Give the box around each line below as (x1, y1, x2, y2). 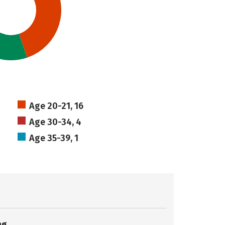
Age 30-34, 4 (29, 117, 81, 128)
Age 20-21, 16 (29, 100, 83, 111)
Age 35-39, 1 (29, 133, 78, 144)
